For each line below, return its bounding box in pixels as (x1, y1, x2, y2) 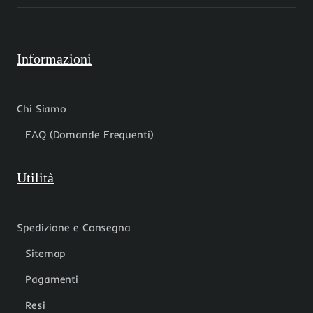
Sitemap (25, 246, 66, 260)
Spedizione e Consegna (17, 220, 131, 234)
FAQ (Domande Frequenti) (25, 127, 154, 141)
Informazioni (17, 50, 92, 66)
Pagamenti (25, 272, 79, 286)
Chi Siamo (17, 101, 67, 115)
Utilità (17, 169, 54, 185)
